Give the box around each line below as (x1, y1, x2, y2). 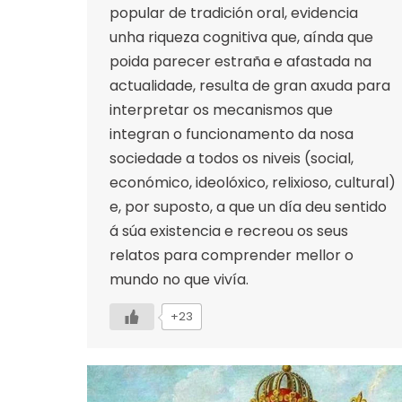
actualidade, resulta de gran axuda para (109, 74, 390, 96)
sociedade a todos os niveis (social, (109, 147, 354, 169)
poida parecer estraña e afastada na (109, 50, 371, 72)
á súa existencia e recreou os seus (109, 220, 348, 241)
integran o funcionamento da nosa (109, 123, 354, 144)
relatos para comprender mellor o (109, 244, 354, 266)
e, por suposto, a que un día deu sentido (109, 196, 387, 217)
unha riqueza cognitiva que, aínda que (109, 26, 373, 48)
